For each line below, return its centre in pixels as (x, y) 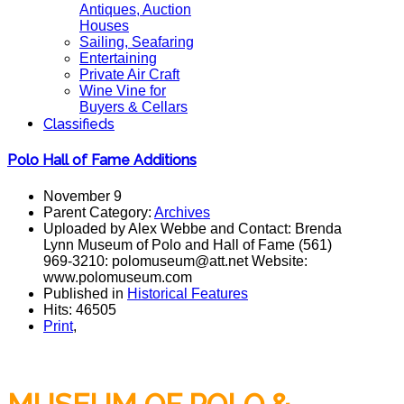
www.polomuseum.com (118, 277)
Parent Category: (99, 212)
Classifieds (79, 124)
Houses (104, 26)
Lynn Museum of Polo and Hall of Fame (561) (188, 244)
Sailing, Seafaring (137, 42)
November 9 (83, 196)
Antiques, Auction (135, 9)
